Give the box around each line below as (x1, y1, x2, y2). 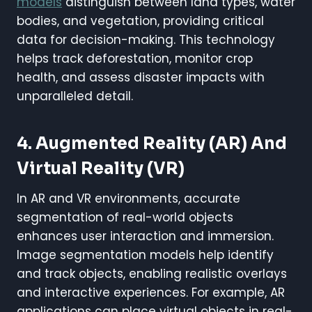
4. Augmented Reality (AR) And (17, 132, 287, 154)
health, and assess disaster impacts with (17, 68, 265, 86)
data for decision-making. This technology (17, 31, 275, 48)
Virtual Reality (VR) (17, 157, 185, 179)
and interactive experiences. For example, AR (17, 283, 285, 301)
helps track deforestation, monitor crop (17, 49, 253, 67)
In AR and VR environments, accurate (17, 189, 240, 207)
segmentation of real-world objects (17, 208, 233, 226)
